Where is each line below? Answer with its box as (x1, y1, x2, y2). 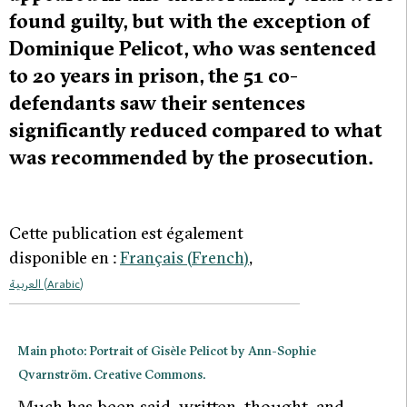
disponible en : (9, 247, 120, 269)
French (192, 247, 243, 269)
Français (120, 247, 184, 269)
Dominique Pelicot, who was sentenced (9, 35, 376, 62)
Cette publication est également (9, 223, 243, 244)
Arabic (47, 275, 80, 293)
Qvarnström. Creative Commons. (18, 367, 205, 383)
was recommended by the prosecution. (9, 144, 373, 171)
